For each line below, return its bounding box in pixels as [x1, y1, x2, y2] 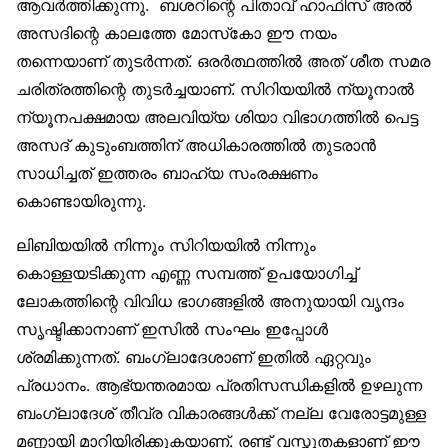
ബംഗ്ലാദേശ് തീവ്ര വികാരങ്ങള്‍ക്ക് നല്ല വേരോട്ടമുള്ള [16, 403, 426, 424]
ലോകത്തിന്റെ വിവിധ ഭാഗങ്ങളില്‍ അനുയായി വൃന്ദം [16, 291, 404, 312]
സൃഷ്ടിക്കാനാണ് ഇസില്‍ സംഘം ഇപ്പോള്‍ [16, 319, 328, 340]
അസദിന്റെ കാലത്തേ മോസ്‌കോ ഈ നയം [16, 23, 337, 44]
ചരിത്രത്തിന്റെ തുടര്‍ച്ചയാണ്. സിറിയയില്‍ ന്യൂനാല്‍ [16, 79, 414, 100]
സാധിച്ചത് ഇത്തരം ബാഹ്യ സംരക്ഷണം [16, 163, 318, 184]
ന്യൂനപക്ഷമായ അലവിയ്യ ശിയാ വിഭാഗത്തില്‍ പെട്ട [16, 107, 418, 128]
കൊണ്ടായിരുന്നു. [16, 191, 146, 212]
